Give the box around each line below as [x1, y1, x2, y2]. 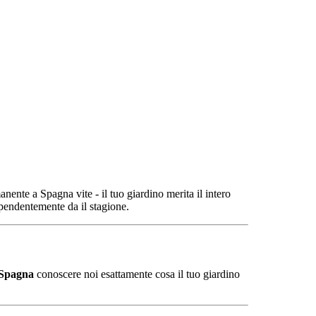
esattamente [101, 267, 155, 280]
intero [205, 188, 231, 200]
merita [166, 188, 197, 200]
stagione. [90, 200, 129, 213]
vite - [76, 188, 102, 200]
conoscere [37, 267, 84, 280]
